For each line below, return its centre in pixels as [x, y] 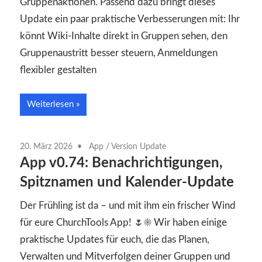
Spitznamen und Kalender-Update [127, 182]
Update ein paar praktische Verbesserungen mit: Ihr [130, 19]
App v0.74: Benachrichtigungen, [121, 163]
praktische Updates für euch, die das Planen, [115, 240]
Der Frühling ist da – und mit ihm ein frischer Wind [128, 206]
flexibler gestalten [58, 70]
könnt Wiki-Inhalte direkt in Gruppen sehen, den [124, 36]
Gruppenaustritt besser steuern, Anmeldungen [119, 53]
